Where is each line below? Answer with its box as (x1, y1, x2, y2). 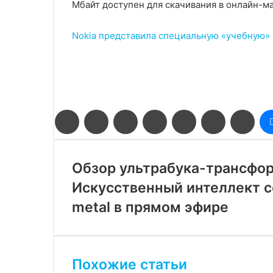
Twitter (108, 110, 135, 120)
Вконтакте (225, 110, 265, 120)
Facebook (79, 110, 116, 120)
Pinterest (166, 110, 201, 120)
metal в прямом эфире (72, 199, 229, 216)
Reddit (196, 110, 220, 120)
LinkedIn (137, 110, 169, 120)
